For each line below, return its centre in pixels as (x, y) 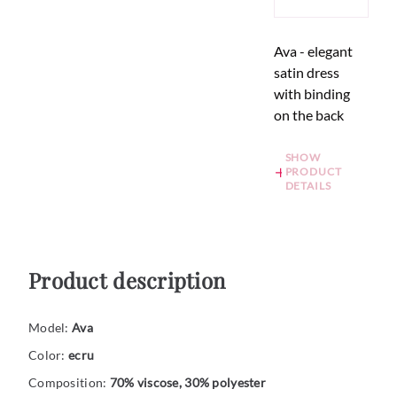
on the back (309, 115)
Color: (48, 355)
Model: (50, 328)
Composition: (69, 383)
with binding (312, 94)
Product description (127, 280)
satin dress (307, 73)
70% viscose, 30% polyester (187, 383)
